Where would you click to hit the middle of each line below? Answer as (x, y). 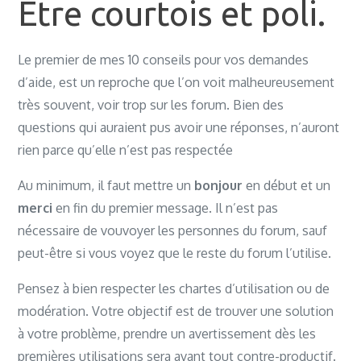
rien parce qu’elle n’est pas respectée (126, 150)
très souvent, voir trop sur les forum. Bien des (151, 105)
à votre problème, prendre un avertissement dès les (167, 334)
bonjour (219, 185)
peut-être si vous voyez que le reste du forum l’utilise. (175, 253)
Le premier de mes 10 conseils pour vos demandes (164, 60)
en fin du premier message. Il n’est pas (166, 208)
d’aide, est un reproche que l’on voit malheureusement (176, 82)
